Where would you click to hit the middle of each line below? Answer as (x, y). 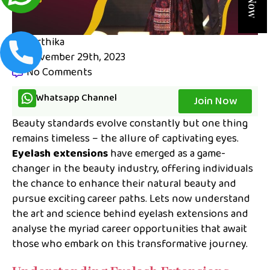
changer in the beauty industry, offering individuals (133, 168)
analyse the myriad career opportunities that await (130, 229)
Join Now (215, 101)
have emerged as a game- (167, 153)
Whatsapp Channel (77, 98)
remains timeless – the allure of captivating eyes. (125, 138)
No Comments (59, 72)
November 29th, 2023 (76, 57)
